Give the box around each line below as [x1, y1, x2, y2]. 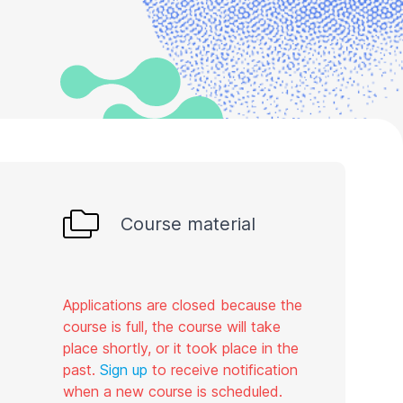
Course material [121, 212, 255, 235]
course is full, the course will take [63, 318, 281, 336]
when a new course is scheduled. [63, 382, 282, 401]
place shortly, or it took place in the [63, 339, 299, 358]
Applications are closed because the [63, 296, 302, 315]
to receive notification [148, 361, 298, 380]
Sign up [100, 361, 148, 380]
